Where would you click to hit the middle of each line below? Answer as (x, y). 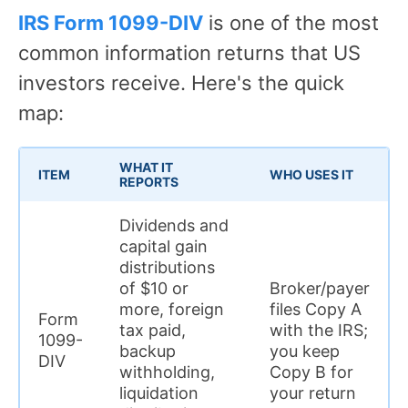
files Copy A (316, 309)
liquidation (159, 393)
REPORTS (149, 181)
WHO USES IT (311, 174)
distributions (167, 267)
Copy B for (311, 372)
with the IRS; (319, 330)
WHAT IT (146, 167)
